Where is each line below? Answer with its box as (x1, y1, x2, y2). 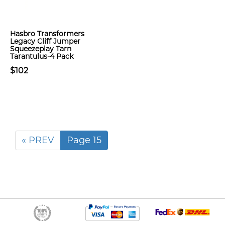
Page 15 (67, 135, 101, 146)
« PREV (22, 135, 54, 146)
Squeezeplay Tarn (10, 44, 71, 53)
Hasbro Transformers (10, 29, 84, 38)
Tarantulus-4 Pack (10, 52, 73, 61)
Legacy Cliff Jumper (10, 37, 80, 46)
